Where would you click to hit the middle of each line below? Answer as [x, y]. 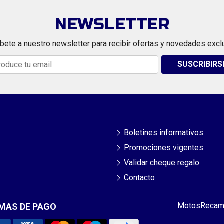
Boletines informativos [164, 132]
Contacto [139, 177]
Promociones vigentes [164, 147]
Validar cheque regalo [162, 162]
